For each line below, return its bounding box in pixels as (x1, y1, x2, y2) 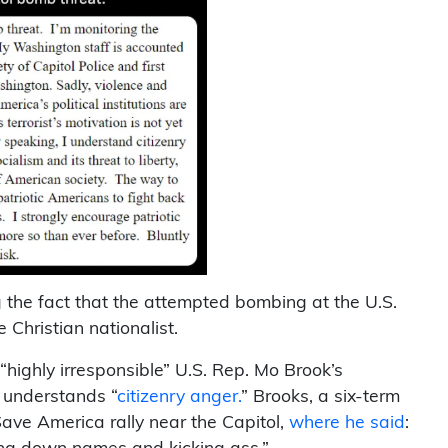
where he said (289, 414, 405, 432)
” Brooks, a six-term (241, 388, 400, 406)
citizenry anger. (117, 388, 241, 406)
